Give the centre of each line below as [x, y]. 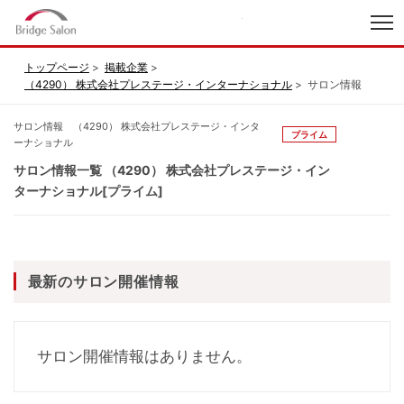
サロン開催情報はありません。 [144, 356]
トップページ [56, 67]
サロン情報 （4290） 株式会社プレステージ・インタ [137, 126]
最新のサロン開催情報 [103, 281]
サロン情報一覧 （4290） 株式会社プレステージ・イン [172, 170]
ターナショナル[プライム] [88, 190]
